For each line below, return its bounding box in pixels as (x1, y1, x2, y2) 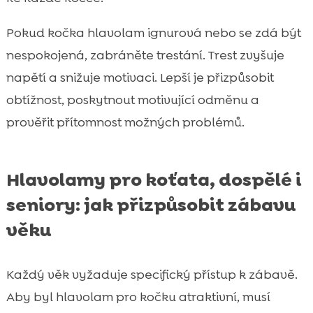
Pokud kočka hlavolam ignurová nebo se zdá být (6, 24, 301, 42)
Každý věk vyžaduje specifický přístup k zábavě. (6, 266, 298, 284)
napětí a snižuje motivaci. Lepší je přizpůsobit (6, 69, 274, 87)
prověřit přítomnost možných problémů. (6, 114, 245, 131)
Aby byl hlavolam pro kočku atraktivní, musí (6, 289, 270, 306)
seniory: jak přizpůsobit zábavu (6, 193, 296, 217)
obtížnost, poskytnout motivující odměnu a (6, 92, 259, 109)
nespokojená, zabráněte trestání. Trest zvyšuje (6, 47, 284, 64)
